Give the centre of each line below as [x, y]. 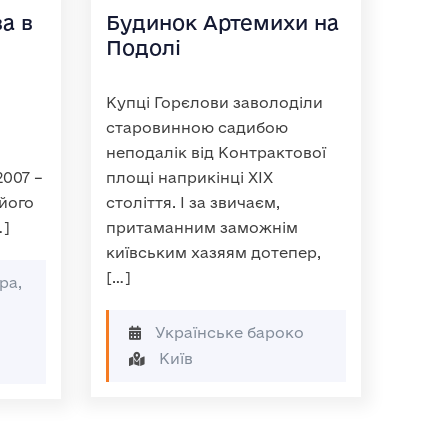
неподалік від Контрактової [216, 152]
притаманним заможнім [202, 227]
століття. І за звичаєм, [193, 202]
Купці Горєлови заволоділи [214, 102]
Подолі [143, 47]
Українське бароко [227, 332]
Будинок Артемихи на [222, 22]
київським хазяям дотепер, [213, 252]
